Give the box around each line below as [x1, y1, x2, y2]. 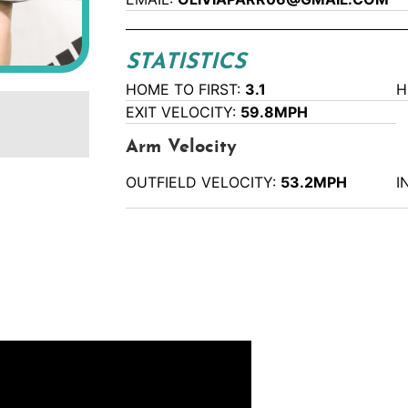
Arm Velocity [126, 138, 238, 158]
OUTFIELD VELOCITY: [126, 173, 281, 192]
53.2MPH [280, 173, 348, 192]
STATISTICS [126, 52, 247, 75]
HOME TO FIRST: [126, 80, 246, 99]
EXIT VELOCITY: [126, 103, 241, 122]
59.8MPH [240, 103, 309, 122]
